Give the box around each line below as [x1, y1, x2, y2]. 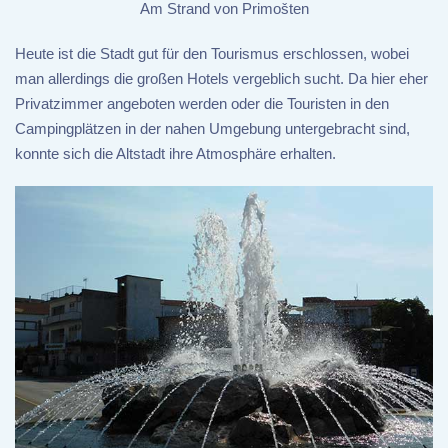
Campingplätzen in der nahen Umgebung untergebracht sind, [15, 120, 410, 138]
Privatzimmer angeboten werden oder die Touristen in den [15, 95, 389, 113]
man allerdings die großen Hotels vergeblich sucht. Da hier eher [15, 70, 428, 88]
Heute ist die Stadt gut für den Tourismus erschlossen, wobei [15, 45, 409, 63]
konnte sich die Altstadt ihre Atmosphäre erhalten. [15, 145, 336, 163]
